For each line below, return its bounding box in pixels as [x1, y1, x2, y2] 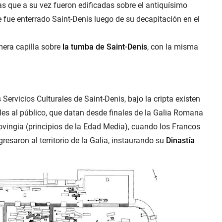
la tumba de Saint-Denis [62, 42, 147, 52]
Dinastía [166, 136, 195, 145]
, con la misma [147, 42, 198, 52]
